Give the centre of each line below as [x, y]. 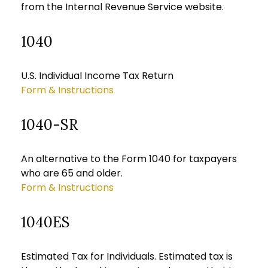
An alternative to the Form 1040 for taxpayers [129, 159]
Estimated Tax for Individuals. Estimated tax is [127, 256]
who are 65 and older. [72, 173]
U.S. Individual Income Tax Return [97, 76]
